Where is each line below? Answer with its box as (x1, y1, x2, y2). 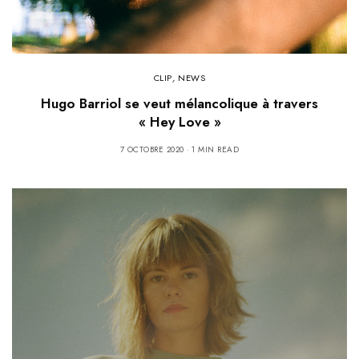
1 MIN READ (192, 143, 240, 156)
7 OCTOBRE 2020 (119, 143, 184, 156)
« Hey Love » (138, 112, 221, 132)
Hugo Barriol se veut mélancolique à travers (41, 94, 318, 114)
